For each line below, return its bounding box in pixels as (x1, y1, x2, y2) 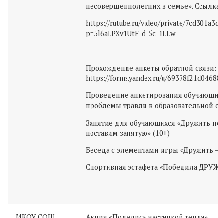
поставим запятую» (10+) (86, 128, 170, 138)
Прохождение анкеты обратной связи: (86, 63, 216, 73)
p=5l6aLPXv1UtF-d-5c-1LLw (86, 29, 175, 38)
